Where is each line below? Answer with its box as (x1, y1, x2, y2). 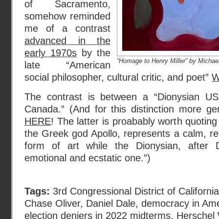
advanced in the (24, 35, 110, 46)
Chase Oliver (24, 198, 80, 209)
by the (77, 47, 110, 58)
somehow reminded (24, 11, 110, 22)
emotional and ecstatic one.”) (24, 153, 151, 163)
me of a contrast (24, 23, 110, 34)
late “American (24, 60, 110, 70)
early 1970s (24, 47, 77, 58)
